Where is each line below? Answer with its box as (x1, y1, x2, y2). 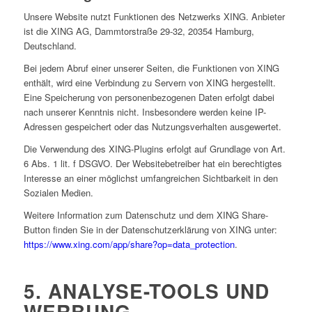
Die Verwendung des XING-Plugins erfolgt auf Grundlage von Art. (23, 142, 286, 156)
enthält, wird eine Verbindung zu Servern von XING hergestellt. (23, 76, 276, 90)
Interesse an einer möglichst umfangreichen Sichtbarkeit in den (23, 171, 278, 185)
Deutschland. (23, 39, 77, 53)
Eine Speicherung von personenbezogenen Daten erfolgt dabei (23, 91, 274, 104)
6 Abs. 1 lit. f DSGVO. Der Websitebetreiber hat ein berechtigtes (23, 157, 282, 171)
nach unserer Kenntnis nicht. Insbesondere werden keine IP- (23, 105, 266, 119)
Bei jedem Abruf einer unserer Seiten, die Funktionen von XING (23, 61, 279, 75)
